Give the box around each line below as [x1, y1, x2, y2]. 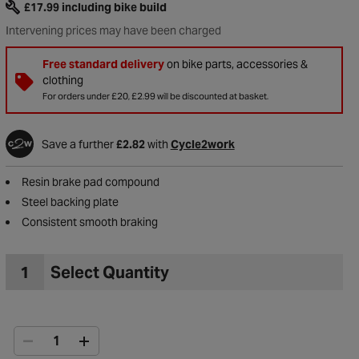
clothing [42, 73, 83, 87]
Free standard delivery [42, 57, 164, 71]
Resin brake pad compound [21, 175, 159, 189]
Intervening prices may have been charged [5, 23, 221, 38]
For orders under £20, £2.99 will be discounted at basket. [42, 91, 268, 102]
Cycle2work [170, 136, 235, 151]
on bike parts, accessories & [163, 57, 308, 71]
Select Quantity [50, 261, 169, 283]
